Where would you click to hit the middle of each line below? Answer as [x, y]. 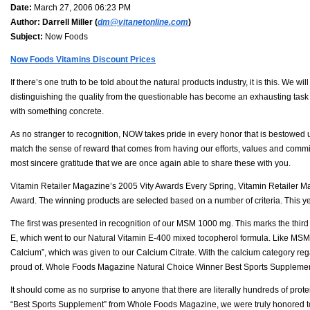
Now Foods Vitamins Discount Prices [83, 59]
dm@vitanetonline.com [143, 22]
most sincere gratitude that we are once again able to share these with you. [151, 163]
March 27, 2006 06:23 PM [81, 7]
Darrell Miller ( [69, 22]
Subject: [27, 36]
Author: [25, 22]
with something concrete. [57, 111]
